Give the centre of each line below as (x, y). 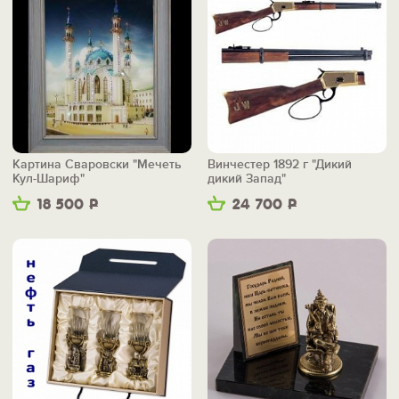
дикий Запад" (247, 179)
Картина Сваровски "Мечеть (97, 165)
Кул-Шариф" (49, 179)
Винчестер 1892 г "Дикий (280, 165)
